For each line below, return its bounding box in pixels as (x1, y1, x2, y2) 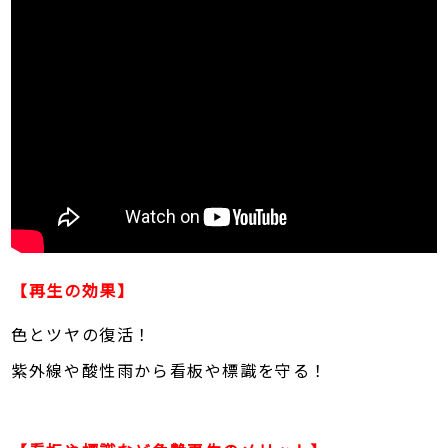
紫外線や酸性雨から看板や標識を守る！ (11, 358, 329, 383)
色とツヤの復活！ (11, 322, 153, 347)
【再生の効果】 (11, 278, 135, 303)
